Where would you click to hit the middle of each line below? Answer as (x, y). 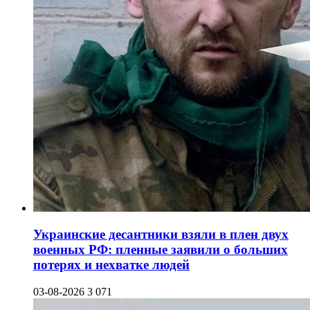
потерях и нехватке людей (111, 265)
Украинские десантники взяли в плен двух (161, 235)
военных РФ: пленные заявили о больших (161, 250)
